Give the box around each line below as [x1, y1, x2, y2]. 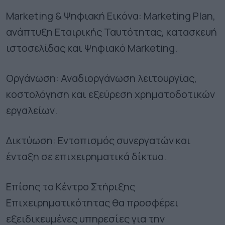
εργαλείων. [6, 103, 57, 117]
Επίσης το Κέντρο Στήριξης [6, 179, 135, 193]
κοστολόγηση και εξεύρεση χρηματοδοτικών [6, 87, 215, 101]
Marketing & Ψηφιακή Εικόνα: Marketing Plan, [6, 9, 215, 23]
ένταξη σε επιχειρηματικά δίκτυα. [6, 149, 166, 163]
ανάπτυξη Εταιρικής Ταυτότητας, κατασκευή [6, 25, 217, 39]
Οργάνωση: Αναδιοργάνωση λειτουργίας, [6, 71, 197, 85]
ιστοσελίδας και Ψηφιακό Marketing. [6, 41, 177, 55]
